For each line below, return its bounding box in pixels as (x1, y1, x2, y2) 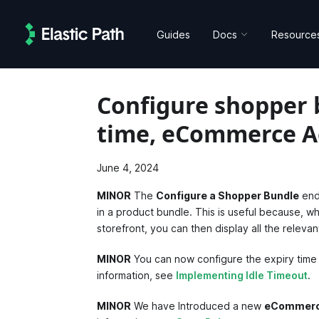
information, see (96, 269, 176, 281)
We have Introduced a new (130, 300, 264, 312)
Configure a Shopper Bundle (155, 189, 299, 202)
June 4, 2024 (96, 162, 159, 174)
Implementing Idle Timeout (175, 269, 308, 281)
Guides (157, 28, 191, 41)
